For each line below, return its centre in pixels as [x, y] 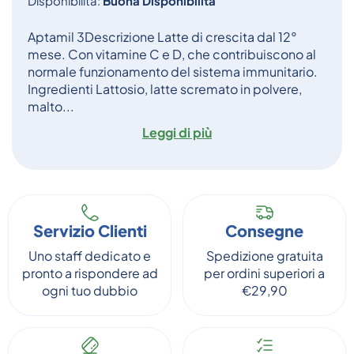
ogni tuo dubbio [90, 290]
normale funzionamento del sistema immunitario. [173, 72]
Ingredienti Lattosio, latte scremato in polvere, [165, 89]
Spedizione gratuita [264, 256]
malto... [51, 106]
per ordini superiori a [264, 273]
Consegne [264, 230]
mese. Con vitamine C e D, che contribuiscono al [172, 54]
